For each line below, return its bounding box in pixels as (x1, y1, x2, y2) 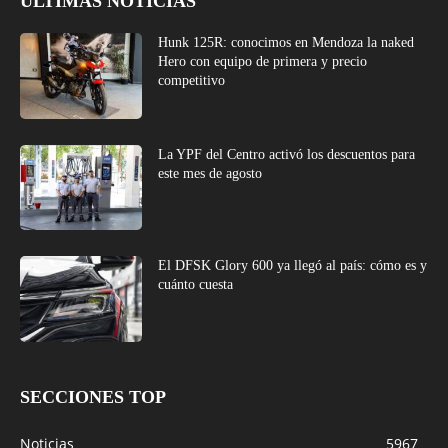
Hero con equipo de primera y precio (158, 53, 368, 69)
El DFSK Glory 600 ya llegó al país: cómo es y (158, 258, 428, 274)
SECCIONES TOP (20, 386, 166, 407)
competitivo (158, 72, 226, 88)
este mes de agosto (158, 165, 263, 181)
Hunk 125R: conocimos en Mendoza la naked (158, 34, 415, 50)
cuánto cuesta (158, 277, 234, 293)
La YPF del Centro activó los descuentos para (158, 146, 416, 162)
